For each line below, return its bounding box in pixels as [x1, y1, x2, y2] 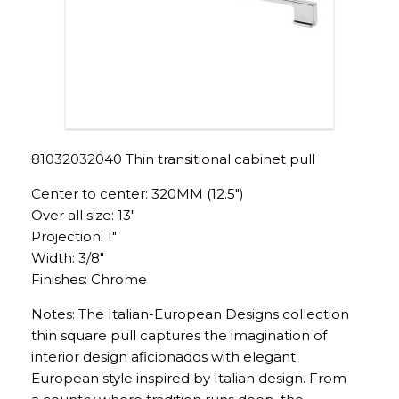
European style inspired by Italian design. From [31, 369, 346, 387]
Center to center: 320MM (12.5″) [31, 184, 244, 202]
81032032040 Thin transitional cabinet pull [31, 150, 315, 167]
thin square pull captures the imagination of [31, 326, 327, 344]
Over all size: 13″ [31, 206, 135, 224]
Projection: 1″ [31, 227, 117, 245]
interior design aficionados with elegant [31, 347, 296, 365]
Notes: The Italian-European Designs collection [31, 305, 349, 322]
